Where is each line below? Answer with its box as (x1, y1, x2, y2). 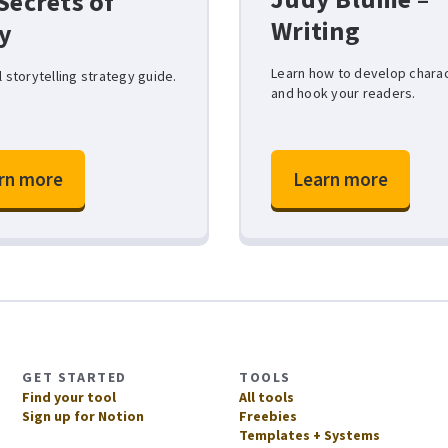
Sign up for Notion (22, 407, 145, 425)
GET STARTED (22, 368, 127, 386)
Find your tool (22, 388, 117, 406)
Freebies (238, 407, 297, 425)
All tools (238, 388, 294, 406)
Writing (271, 14, 360, 47)
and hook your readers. (271, 84, 416, 102)
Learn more (293, 167, 388, 191)
